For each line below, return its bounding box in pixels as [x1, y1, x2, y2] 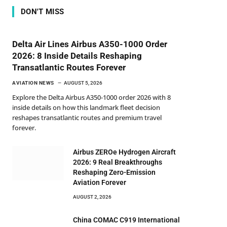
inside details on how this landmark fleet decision [12, 103, 160, 112]
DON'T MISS [21, 7, 64, 16]
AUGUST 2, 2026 [73, 194, 111, 200]
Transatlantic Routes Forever [12, 62, 126, 72]
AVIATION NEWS [12, 80, 54, 86]
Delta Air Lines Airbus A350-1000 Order [12, 39, 167, 49]
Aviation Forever [73, 178, 126, 186]
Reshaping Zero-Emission [73, 168, 156, 176]
